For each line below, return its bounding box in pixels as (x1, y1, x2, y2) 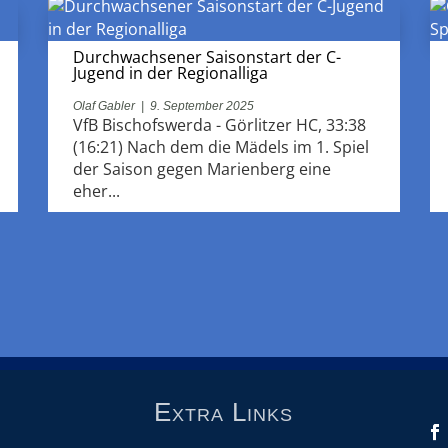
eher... (73, 179, 121, 202)
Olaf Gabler (73, 98, 136, 113)
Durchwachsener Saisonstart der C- (73, 45, 342, 68)
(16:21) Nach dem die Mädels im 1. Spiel (73, 135, 370, 158)
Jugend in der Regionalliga (73, 61, 269, 84)
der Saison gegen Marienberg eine (73, 157, 332, 180)
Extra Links (154, 396, 294, 427)
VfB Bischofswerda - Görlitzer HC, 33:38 (73, 113, 367, 136)
